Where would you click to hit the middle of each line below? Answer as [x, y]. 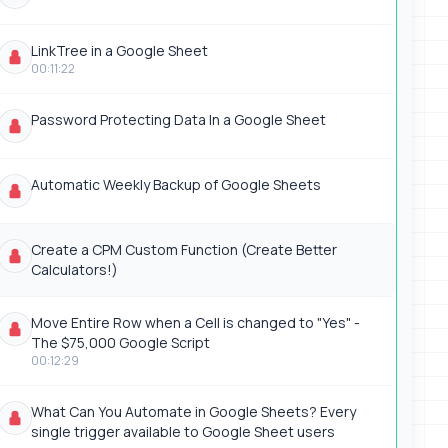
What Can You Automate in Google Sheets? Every [193, 411]
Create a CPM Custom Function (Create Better [183, 249]
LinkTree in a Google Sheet [119, 50]
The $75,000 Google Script [120, 342]
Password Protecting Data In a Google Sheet [178, 119]
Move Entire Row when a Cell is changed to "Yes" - [195, 322]
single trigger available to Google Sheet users [182, 431]
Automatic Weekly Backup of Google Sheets [175, 184]
